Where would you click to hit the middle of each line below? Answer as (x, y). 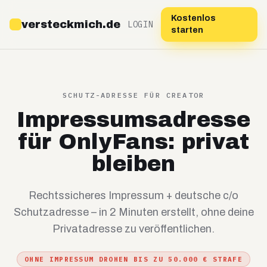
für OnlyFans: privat (133, 142)
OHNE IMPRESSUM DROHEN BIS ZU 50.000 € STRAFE (133, 259)
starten (187, 30)
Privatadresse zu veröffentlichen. (133, 229)
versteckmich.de (71, 24)
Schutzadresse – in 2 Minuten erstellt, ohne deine (133, 212)
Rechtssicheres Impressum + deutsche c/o (133, 195)
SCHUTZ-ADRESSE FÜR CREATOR (133, 95)
